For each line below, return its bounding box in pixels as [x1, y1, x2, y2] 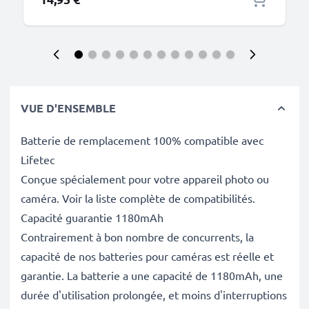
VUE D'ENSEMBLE [21, 101, 116, 115]
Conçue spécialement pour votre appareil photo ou [21, 172, 269, 186]
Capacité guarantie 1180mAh [21, 210, 163, 224]
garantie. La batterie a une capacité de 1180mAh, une [21, 268, 283, 282]
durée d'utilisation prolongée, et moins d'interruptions [21, 288, 287, 301]
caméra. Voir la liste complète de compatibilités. [21, 191, 255, 205]
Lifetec [21, 152, 54, 166]
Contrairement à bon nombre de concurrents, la [21, 230, 254, 243]
